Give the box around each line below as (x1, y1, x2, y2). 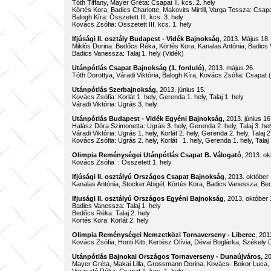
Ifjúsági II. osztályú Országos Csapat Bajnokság (71, 173, 224, 180)
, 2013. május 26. (204, 64, 260, 71)
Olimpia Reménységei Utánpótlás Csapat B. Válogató (71, 151, 241, 158)
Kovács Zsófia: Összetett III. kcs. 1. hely (71, 21, 192, 28)
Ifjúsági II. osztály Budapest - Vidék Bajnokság (71, 35, 220, 42)
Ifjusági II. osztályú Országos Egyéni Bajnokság (71, 195, 224, 202)
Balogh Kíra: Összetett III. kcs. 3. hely (71, 13, 183, 21)
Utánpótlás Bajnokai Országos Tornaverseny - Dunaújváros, (71, 253, 263, 260)
